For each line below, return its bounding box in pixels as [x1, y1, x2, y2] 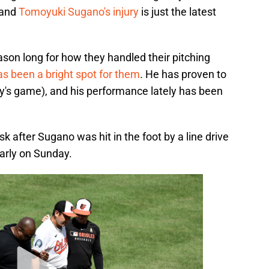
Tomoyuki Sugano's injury [19, 5, 139, 19]
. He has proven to [140, 68, 226, 81]
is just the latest [139, 5, 216, 19]
